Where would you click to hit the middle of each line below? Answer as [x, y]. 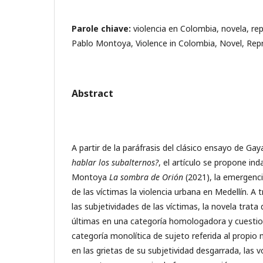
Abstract [92, 93]
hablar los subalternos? [115, 162]
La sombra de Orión [146, 177]
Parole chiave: [102, 28]
